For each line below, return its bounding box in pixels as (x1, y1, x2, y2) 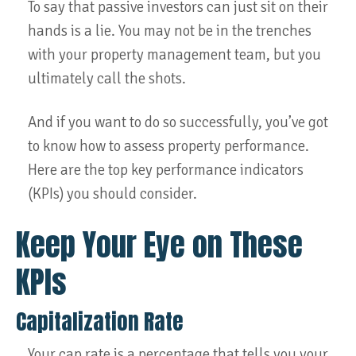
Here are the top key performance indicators (28, 161, 304, 180)
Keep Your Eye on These (16, 222, 303, 267)
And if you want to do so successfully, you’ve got (28, 113, 328, 132)
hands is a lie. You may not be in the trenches (28, 21, 311, 41)
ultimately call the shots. (28, 69, 186, 88)
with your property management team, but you (28, 45, 321, 64)
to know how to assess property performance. (28, 137, 309, 156)
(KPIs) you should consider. (28, 184, 197, 203)
